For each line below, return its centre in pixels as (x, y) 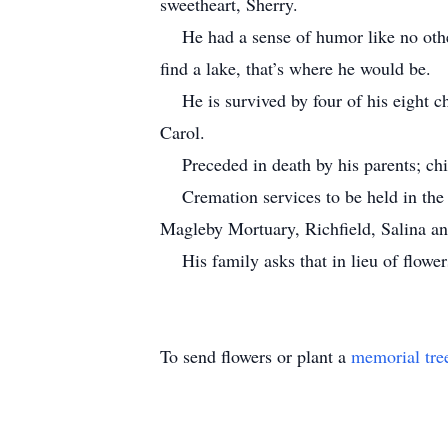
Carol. (188, 132)
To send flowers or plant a (255, 356)
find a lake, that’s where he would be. (298, 68)
